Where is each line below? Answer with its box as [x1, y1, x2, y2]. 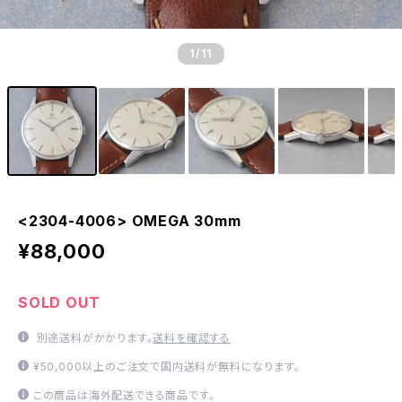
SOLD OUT [18, 293, 100, 311]
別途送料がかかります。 [32, 331, 153, 345]
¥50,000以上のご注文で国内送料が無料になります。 [32, 360, 301, 373]
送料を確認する [153, 331, 232, 345]
